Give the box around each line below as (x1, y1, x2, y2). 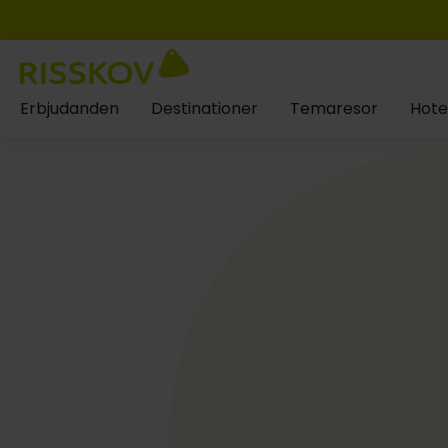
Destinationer (151, 97, 258, 120)
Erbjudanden (20, 97, 119, 120)
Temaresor (290, 97, 378, 120)
